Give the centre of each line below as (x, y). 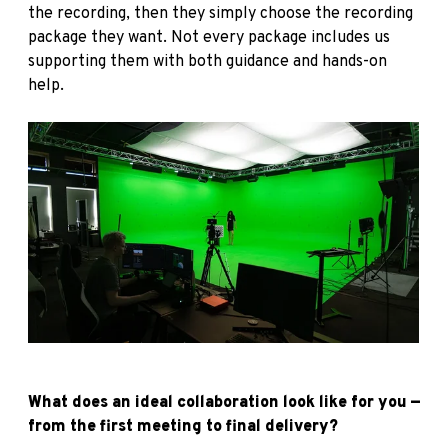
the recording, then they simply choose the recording (220, 14)
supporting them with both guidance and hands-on (207, 62)
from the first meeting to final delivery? (183, 426)
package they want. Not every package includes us (209, 38)
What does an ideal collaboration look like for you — (224, 402)
